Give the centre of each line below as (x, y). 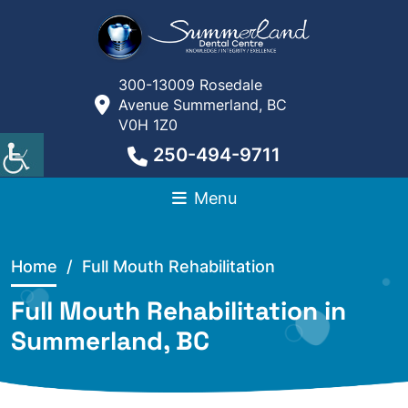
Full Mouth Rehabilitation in (178, 311)
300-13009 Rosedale (190, 85)
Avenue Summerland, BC (203, 105)
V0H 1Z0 (148, 125)
